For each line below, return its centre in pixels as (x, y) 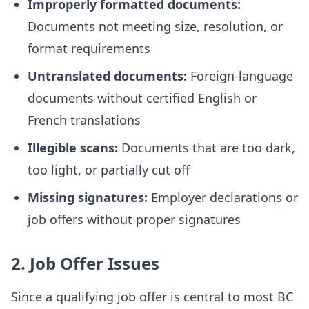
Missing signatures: (88, 197)
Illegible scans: (73, 148)
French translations (84, 120)
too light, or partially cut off (109, 170)
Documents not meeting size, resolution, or (155, 26)
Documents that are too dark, (207, 148)
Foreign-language (240, 76)
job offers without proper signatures (134, 219)
